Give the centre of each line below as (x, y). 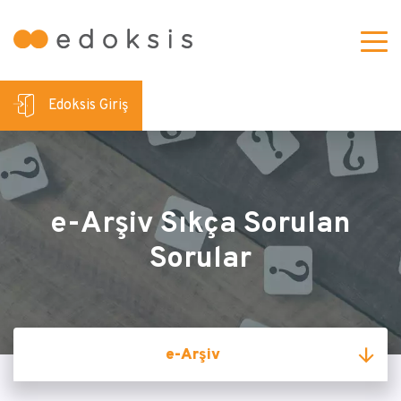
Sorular (200, 260)
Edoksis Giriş (89, 106)
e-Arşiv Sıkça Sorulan (200, 225)
